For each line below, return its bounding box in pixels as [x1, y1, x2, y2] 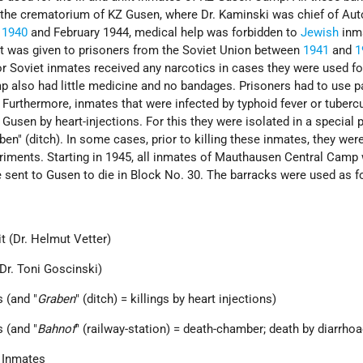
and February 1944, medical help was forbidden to [28, 25, 301, 41]
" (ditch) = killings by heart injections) [75, 292, 277, 307]
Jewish [301, 25, 340, 41]
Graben [37, 292, 76, 307]
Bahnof [37, 322, 76, 337]
